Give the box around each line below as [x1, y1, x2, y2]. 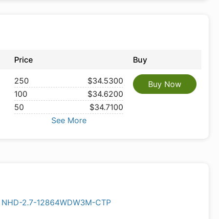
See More [51, 115, 87, 125]
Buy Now [148, 79, 181, 89]
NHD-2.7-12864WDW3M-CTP [1, 197, 111, 207]
